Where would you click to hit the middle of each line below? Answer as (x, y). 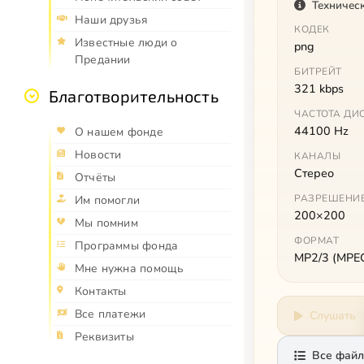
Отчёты (95, 177)
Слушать (333, 316)
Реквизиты (104, 336)
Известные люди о (126, 42)
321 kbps (319, 89)
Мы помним (106, 223)
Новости (98, 154)
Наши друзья (112, 19)
